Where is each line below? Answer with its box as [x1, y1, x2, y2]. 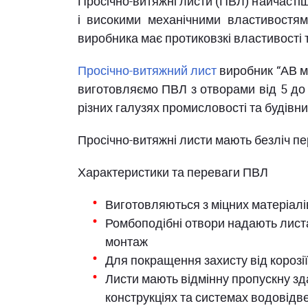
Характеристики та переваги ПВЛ [77, 164, 268, 180]
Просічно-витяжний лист [77, 62, 217, 78]
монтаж [104, 233, 148, 250]
